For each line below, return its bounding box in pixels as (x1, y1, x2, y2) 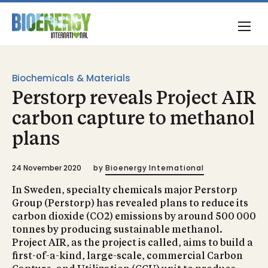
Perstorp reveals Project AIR (12, 90, 256, 108)
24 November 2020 (12, 163, 81, 173)
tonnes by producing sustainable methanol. (12, 226, 223, 235)
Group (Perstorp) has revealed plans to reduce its (12, 199, 248, 209)
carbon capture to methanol (12, 111, 255, 129)
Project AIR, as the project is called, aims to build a (12, 239, 253, 248)
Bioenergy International (105, 163, 204, 173)
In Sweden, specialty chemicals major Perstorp (12, 186, 237, 196)
